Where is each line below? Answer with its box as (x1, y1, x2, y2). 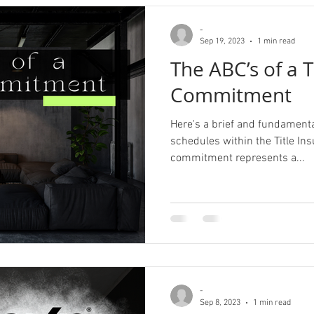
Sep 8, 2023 (200, 297, 240, 308)
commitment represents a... (170, 151, 305, 165)
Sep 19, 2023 (200, 36, 245, 46)
